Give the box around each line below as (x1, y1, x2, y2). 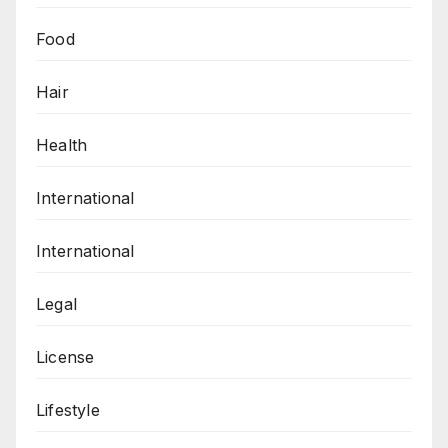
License (36, 347, 95, 368)
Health (36, 135, 88, 156)
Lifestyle (36, 400, 100, 421)
